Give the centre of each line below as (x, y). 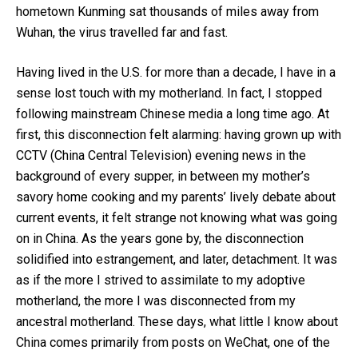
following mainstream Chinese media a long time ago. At (173, 113)
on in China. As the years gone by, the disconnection (160, 238)
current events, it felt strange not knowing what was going (177, 217)
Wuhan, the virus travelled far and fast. (122, 32)
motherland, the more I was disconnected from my (156, 300)
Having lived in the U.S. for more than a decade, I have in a (176, 72)
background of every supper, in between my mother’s (163, 176)
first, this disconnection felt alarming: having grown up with (179, 134)
